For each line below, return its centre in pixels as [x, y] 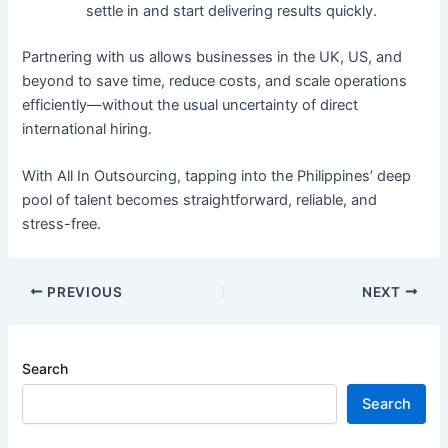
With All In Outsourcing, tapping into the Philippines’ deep [217, 175]
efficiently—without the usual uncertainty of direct [190, 104]
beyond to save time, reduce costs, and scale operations [215, 80]
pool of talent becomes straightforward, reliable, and [200, 199]
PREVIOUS [83, 291]
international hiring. [87, 128]
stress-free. [62, 223]
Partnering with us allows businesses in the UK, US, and [212, 56]
